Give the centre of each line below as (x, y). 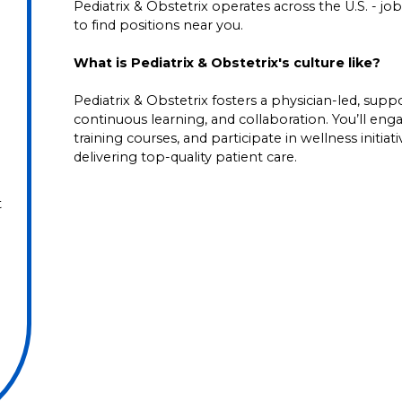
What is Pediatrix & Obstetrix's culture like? (227, 62)
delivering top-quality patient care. (186, 157)
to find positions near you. (159, 25)
